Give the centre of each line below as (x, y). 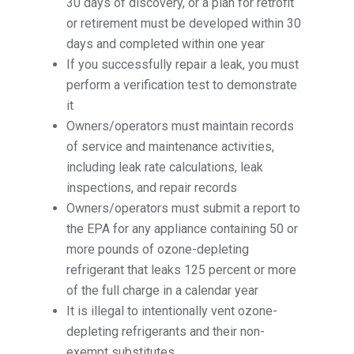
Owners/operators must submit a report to (184, 209)
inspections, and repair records (152, 188)
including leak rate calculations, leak (165, 168)
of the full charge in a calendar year (163, 291)
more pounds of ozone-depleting (158, 250)
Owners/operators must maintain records (181, 126)
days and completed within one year (166, 44)
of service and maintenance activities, (171, 147)
